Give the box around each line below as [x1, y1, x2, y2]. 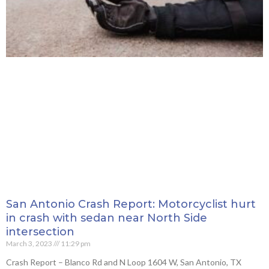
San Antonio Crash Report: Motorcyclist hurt [6, 198, 256, 211]
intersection [6, 225, 74, 239]
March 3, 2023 [6, 239, 53, 249]
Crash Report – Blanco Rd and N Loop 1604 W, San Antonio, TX [6, 257, 245, 268]
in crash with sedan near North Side [6, 211, 207, 225]
